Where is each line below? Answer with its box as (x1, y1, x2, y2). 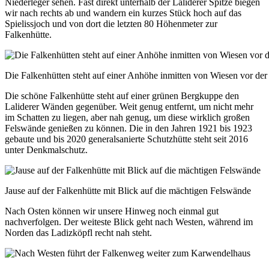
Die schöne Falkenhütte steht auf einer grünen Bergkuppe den (5, 90, 239, 101)
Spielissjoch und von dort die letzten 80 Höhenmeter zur (5, 18, 217, 29)
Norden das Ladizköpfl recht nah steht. (5, 227, 152, 238)
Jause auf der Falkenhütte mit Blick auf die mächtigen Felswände (5, 185, 251, 196)
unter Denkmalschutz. (5, 144, 88, 155)
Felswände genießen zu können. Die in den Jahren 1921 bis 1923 (5, 122, 252, 133)
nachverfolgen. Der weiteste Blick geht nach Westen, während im (5, 216, 253, 227)
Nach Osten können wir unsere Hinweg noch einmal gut (5, 205, 219, 216)
